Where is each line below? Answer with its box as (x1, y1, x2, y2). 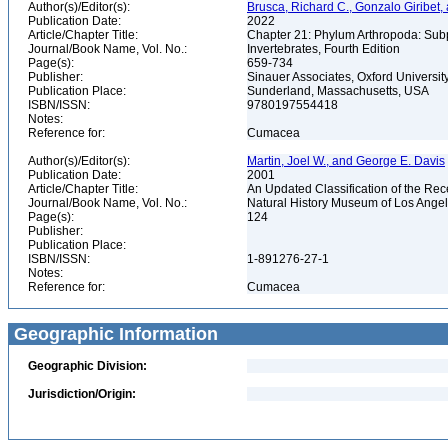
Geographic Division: (28, 359, 147, 373)
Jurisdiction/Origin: (28, 387, 136, 401)
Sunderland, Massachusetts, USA (247, 84, 432, 98)
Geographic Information (9, 324, 218, 344)
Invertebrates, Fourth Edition (247, 42, 403, 56)
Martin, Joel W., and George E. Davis (247, 154, 445, 168)
